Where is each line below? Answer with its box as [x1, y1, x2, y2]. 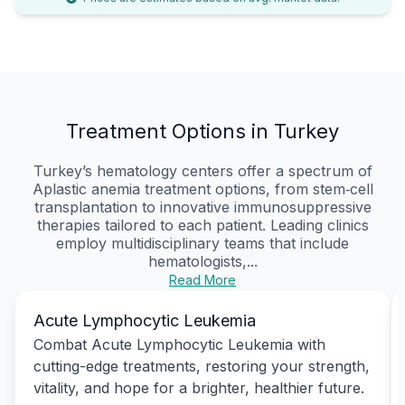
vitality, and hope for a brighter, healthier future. [33, 378, 364, 397]
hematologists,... [147, 251, 258, 270]
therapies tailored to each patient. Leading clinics [36, 215, 369, 234]
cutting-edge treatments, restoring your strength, [33, 356, 370, 375]
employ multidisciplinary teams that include [56, 233, 349, 252]
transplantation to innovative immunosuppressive [33, 197, 372, 216]
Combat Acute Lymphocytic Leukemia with [33, 334, 325, 353]
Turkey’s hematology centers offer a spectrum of [33, 161, 372, 180]
